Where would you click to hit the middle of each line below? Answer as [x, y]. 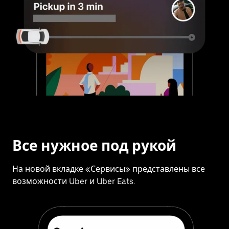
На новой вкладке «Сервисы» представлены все [109, 169]
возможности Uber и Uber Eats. [74, 181]
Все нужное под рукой [94, 146]
